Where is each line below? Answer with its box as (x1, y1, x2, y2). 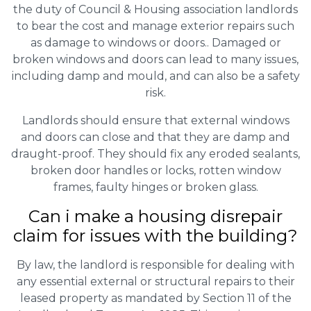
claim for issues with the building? (13, 225, 298, 246)
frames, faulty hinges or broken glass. (53, 180, 258, 194)
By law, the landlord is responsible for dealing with (17, 258, 294, 271)
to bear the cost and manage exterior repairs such (17, 19, 294, 33)
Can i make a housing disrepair (28, 205, 283, 226)
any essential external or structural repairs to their (16, 274, 295, 288)
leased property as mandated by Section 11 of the (19, 291, 292, 305)
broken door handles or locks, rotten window (30, 163, 281, 177)
